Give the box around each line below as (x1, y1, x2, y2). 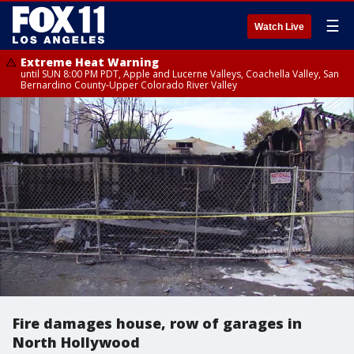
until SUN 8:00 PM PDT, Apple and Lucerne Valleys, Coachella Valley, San (21, 67, 339, 81)
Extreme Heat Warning (21, 55, 159, 70)
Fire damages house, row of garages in (13, 314, 302, 333)
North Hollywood (13, 333, 140, 352)
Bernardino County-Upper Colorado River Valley (21, 78, 237, 92)
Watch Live (254, 21, 304, 32)
